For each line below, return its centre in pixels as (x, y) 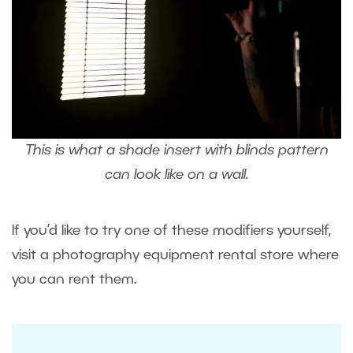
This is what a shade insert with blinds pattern (176, 151)
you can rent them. (74, 280)
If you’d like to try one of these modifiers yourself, (171, 231)
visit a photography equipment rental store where (175, 256)
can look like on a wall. (176, 175)
